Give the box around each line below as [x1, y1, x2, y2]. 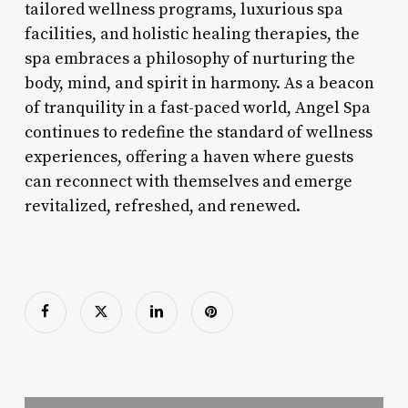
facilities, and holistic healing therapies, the [24, 23, 360, 45]
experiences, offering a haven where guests [24, 146, 353, 168]
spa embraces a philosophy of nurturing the [24, 47, 355, 69]
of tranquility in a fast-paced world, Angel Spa [24, 97, 371, 118]
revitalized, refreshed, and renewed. [24, 195, 301, 217]
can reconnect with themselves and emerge [24, 170, 352, 192]
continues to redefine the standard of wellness [24, 121, 372, 143]
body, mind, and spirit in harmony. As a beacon [24, 72, 374, 94]
